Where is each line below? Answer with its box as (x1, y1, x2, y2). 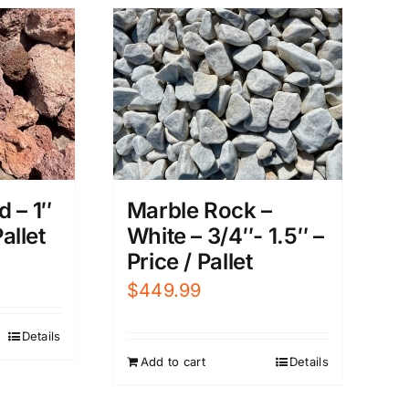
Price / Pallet (126, 248, 253, 276)
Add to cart (140, 354, 205, 370)
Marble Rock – (126, 197, 272, 225)
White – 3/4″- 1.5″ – (126, 223, 324, 250)
